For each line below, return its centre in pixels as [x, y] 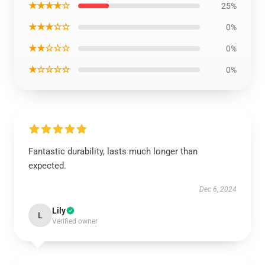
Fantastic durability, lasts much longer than [113, 151]
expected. [47, 166]
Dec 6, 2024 [218, 189]
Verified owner [75, 221]
